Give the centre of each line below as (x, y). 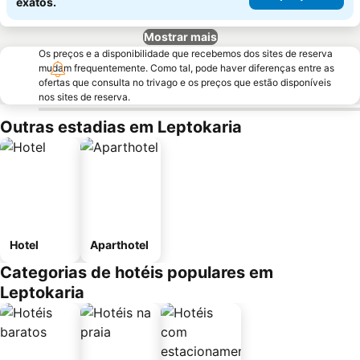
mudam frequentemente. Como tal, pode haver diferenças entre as (186, 68)
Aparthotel (119, 245)
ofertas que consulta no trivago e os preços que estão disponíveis (185, 82)
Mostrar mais (180, 37)
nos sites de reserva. (84, 97)
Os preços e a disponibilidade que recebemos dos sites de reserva (186, 53)
